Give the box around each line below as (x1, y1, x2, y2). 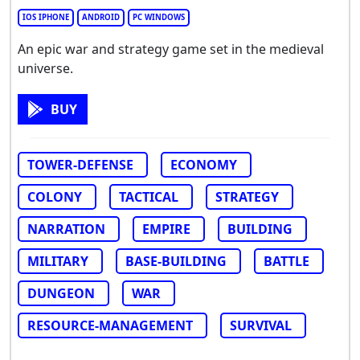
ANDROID (82, 11, 120, 22)
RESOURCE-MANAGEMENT (27, 316, 193, 334)
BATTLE (264, 252, 309, 270)
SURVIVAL (230, 316, 292, 334)
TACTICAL (119, 187, 178, 206)
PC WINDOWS (133, 11, 185, 22)
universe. (18, 59, 73, 77)
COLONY (27, 187, 82, 206)
